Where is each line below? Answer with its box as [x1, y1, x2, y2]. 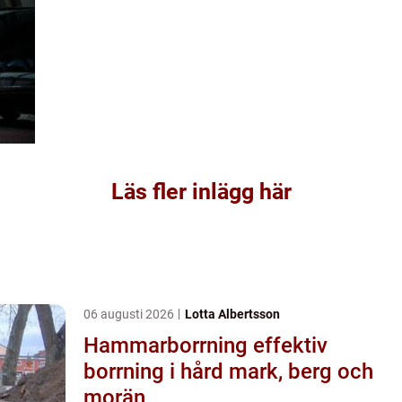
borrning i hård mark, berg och [83, 358, 373, 384]
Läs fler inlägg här [110, 178, 292, 205]
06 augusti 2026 [83, 306, 177, 321]
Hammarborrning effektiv [83, 332, 253, 358]
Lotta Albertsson [185, 306, 280, 321]
